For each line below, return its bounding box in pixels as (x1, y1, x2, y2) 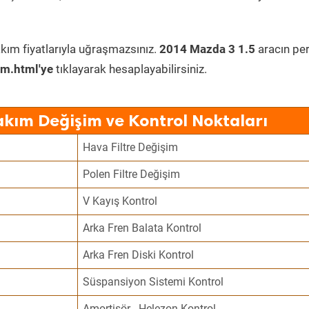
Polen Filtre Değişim (83, 168, 181, 181)
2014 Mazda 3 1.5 (159, 42, 255, 56)
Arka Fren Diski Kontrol (83, 248, 195, 261)
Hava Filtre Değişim (83, 141, 179, 154)
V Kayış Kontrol (83, 195, 158, 208)
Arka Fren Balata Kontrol (83, 221, 202, 235)
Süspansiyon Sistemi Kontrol (83, 275, 224, 288)
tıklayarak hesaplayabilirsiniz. (53, 62, 207, 76)
